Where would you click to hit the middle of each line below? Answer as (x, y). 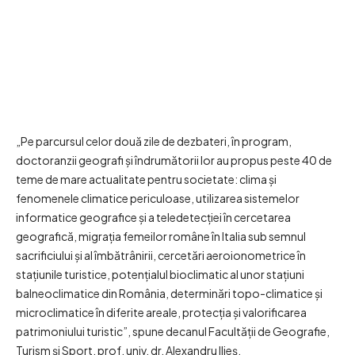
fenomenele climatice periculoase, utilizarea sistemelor (158, 198)
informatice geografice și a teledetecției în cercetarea (153, 218)
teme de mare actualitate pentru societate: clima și (146, 179)
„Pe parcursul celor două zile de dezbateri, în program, (154, 141)
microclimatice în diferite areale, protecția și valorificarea (161, 313)
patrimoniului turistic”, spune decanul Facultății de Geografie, (173, 332)
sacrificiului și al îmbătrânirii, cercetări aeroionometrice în (161, 256)
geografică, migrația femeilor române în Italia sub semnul (161, 237)
